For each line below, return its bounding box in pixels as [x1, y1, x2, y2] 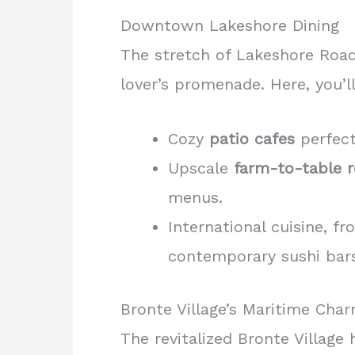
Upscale [168, 158, 234, 178]
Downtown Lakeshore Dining [120, 16, 339, 36]
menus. [168, 188, 223, 208]
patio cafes [209, 129, 295, 149]
